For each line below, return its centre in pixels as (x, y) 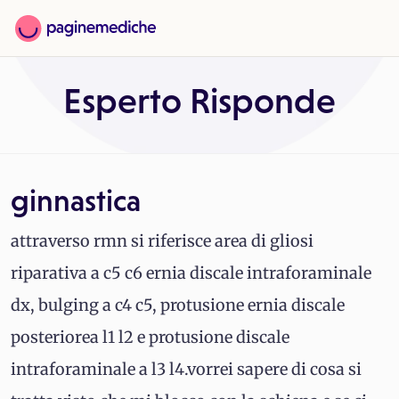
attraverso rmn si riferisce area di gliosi (162, 241)
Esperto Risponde (199, 101)
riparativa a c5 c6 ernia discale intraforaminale (191, 273)
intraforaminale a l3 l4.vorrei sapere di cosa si (186, 369)
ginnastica (76, 200)
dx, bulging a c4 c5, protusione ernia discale (178, 305)
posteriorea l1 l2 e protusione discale (150, 337)
